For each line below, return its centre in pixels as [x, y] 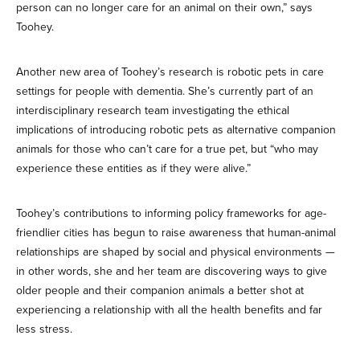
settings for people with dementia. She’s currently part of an [165, 91]
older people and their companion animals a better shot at [160, 290]
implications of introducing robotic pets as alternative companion [176, 130]
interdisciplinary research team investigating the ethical [153, 110]
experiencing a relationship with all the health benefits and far [169, 310]
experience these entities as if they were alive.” [133, 168]
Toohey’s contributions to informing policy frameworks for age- [171, 213]
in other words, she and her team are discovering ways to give [172, 271]
